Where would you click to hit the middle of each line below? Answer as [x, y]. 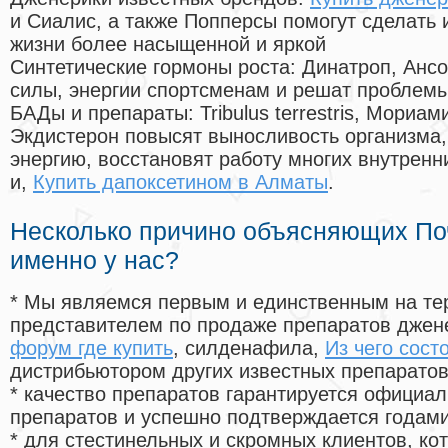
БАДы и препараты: [105, 113]
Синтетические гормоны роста [150, 67]
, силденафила [243, 348]
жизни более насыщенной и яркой [168, 44]
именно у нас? [94, 260]
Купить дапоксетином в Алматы [180, 182]
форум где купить [91, 348]
